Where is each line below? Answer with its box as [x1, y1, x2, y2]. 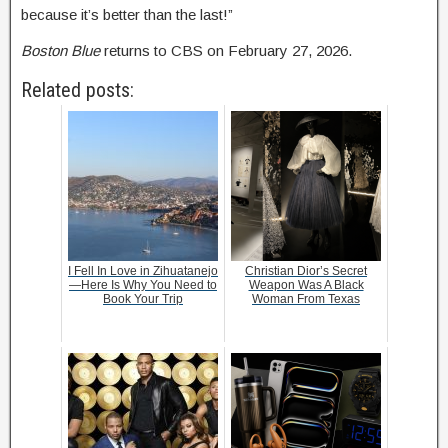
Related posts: [21, 77, 134, 102]
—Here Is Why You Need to [69, 277, 217, 292]
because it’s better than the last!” [21, 5, 233, 23]
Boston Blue [21, 41, 100, 59]
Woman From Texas [252, 291, 360, 306]
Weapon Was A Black [248, 277, 364, 292]
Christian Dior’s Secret [245, 263, 367, 278]
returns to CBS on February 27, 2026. [100, 41, 352, 59]
